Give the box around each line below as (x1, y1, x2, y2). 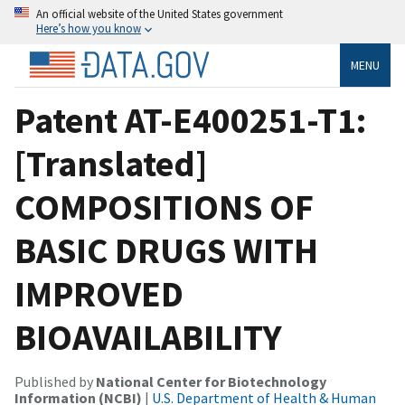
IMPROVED (14, 270, 184, 316)
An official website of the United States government (36, 6, 283, 21)
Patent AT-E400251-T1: (14, 97, 366, 143)
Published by (14, 372, 96, 391)
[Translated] (14, 140, 207, 186)
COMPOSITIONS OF (14, 184, 314, 230)
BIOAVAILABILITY (14, 314, 282, 360)
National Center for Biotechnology (96, 372, 326, 391)
